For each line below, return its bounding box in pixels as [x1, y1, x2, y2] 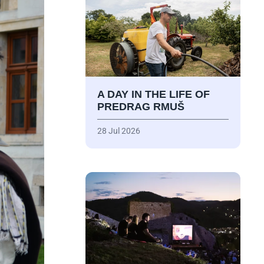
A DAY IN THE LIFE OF [97, 88, 210, 101]
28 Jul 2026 [97, 126, 140, 136]
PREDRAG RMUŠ [97, 101, 184, 113]
